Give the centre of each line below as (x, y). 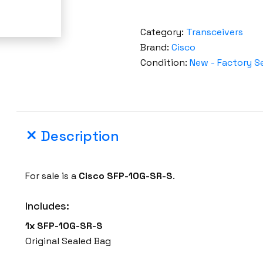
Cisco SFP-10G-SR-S (126, 176)
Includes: (48, 206)
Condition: (165, 63)
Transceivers (214, 32)
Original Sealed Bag (68, 241)
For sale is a (52, 176)
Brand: (156, 48)
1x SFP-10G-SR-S (64, 226)
